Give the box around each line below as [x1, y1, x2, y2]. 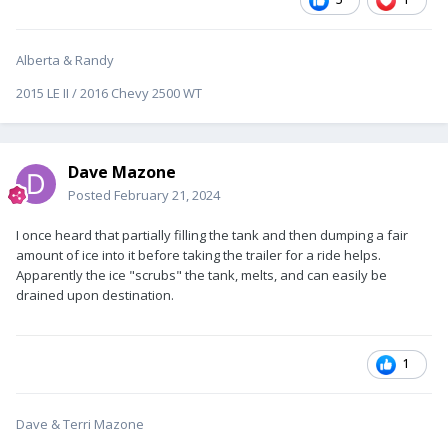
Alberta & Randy [16, 50, 114, 69]
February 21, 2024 [114, 185, 220, 204]
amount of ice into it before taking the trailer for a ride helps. [16, 245, 381, 264]
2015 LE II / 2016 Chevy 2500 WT [16, 83, 202, 102]
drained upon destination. [16, 285, 174, 304]
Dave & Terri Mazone [16, 414, 144, 433]
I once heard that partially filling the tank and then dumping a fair [16, 225, 408, 244]
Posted [68, 185, 114, 204]
